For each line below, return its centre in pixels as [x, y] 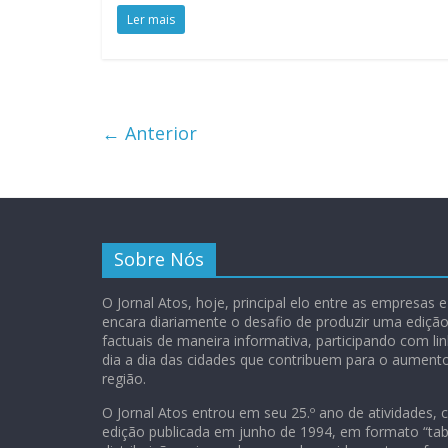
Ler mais [151, 19]
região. [124, 378]
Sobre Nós [159, 258]
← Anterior [149, 132]
